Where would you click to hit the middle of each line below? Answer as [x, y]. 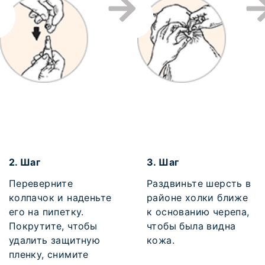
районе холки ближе [197, 198]
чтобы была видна [191, 226]
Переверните [41, 183]
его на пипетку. [46, 212]
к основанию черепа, [198, 212]
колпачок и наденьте [60, 198]
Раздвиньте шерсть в [199, 183]
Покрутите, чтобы [53, 226]
